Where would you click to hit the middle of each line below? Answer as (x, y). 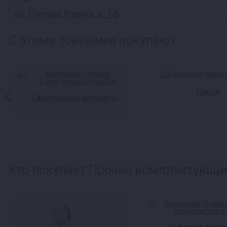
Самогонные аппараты (74, 98)
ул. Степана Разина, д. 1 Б (67, 14)
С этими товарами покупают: (94, 40)
